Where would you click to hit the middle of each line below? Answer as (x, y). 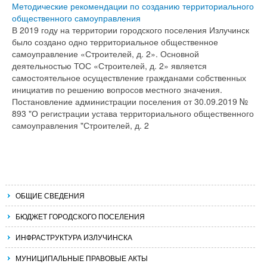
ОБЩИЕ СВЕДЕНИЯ (50, 195)
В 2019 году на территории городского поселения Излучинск (131, 30)
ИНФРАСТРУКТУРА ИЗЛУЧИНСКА (74, 237)
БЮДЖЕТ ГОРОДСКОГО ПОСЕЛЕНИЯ (80, 216)
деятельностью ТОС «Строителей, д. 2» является (109, 66)
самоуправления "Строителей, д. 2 (80, 125)
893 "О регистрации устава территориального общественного (133, 113)
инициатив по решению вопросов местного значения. (117, 89)
